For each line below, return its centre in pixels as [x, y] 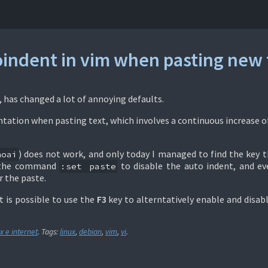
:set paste [88, 166]
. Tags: [49, 232]
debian [90, 232]
